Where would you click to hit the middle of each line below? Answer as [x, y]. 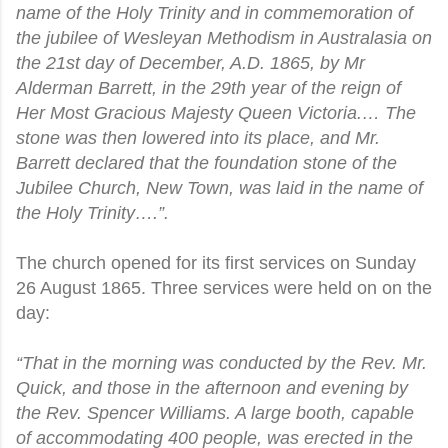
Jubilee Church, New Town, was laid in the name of [219, 187]
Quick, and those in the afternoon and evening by [212, 387]
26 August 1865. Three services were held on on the [224, 287]
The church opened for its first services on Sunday [216, 262]
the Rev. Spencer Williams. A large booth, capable [215, 412]
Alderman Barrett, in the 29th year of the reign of [208, 87]
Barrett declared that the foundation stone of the [206, 162]
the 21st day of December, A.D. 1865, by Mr [190, 62]
